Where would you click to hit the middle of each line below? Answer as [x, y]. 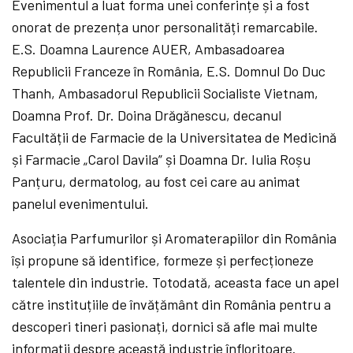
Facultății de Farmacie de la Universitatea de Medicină [175, 137]
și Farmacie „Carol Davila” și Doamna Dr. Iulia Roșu [162, 159]
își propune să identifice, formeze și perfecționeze [163, 260]
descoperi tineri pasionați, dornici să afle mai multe [165, 326]
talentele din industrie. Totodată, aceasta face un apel [176, 282]
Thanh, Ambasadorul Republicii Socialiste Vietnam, [165, 93]
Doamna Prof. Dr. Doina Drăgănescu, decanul [147, 115]
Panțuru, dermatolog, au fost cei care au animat [156, 181]
